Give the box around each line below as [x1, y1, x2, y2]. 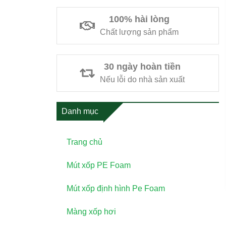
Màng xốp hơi [67, 207, 116, 216]
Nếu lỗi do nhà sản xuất [100, 75, 185, 84]
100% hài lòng [109, 14, 169, 24]
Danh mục [62, 107, 98, 116]
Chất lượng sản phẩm [100, 27, 179, 36]
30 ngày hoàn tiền [104, 62, 181, 72]
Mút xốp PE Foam [67, 161, 131, 169]
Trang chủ [67, 138, 102, 146]
